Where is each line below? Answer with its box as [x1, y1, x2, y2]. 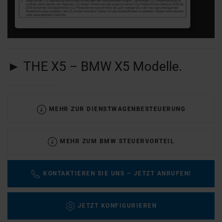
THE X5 [23, 59, 69, 74]
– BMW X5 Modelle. [69, 59, 182, 74]
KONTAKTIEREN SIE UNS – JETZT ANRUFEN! [43, 170, 191, 177]
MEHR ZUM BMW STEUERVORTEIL [60, 138, 174, 145]
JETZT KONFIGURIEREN [77, 202, 157, 210]
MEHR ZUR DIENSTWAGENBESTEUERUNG [49, 106, 186, 113]
